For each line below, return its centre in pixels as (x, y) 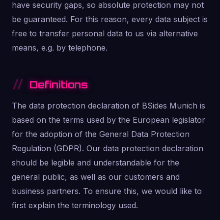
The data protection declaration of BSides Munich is (109, 106)
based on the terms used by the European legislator (109, 120)
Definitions (59, 84)
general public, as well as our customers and (96, 177)
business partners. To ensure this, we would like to (107, 191)
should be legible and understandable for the (96, 163)
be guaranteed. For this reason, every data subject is (110, 19)
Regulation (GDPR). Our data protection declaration (108, 148)
